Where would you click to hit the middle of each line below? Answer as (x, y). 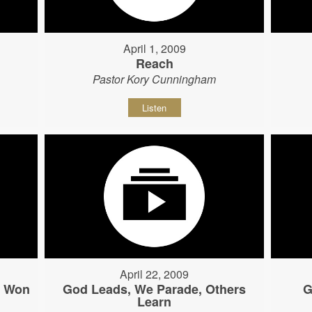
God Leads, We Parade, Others (155, 289)
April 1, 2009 (154, 49)
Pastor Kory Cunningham (155, 79)
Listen (155, 108)
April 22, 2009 (155, 274)
